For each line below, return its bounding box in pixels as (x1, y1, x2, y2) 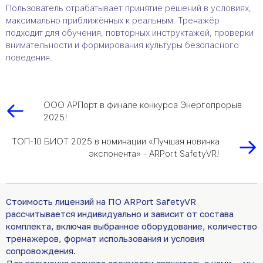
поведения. (6, 51, 52, 63)
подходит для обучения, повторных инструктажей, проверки (6, 26, 254, 38)
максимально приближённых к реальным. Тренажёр (6, 14, 220, 26)
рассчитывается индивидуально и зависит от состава (6, 208, 234, 219)
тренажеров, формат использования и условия (6, 232, 204, 244)
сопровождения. (6, 245, 78, 256)
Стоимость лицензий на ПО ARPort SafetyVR (6, 195, 196, 207)
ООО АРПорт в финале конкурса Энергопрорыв (43, 99, 242, 110)
